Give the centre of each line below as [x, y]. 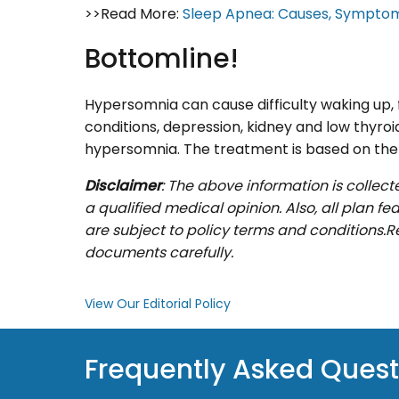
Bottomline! [162, 59]
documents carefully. [159, 253]
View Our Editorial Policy [158, 304]
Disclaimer [123, 186]
